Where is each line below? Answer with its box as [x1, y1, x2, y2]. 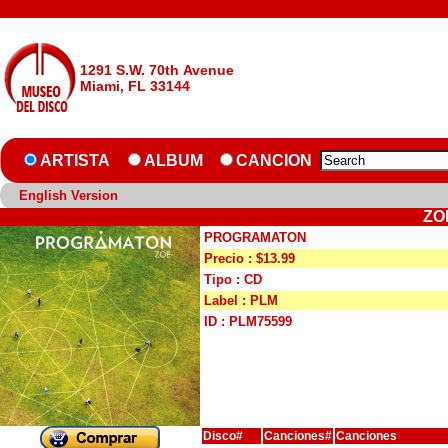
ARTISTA [40, 152, 110, 169]
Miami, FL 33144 [80, 78, 190, 94]
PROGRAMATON [204, 230, 306, 245]
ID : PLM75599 [204, 314, 292, 329]
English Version [19, 188, 118, 203]
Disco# [203, 429, 243, 443]
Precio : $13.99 [204, 251, 295, 266]
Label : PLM [204, 293, 278, 308]
